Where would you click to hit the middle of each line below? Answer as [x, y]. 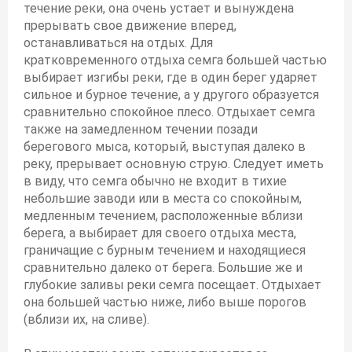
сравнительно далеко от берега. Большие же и [163, 268]
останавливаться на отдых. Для [118, 43]
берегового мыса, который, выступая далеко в [165, 147]
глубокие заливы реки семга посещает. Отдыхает [172, 285]
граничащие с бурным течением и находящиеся [165, 250]
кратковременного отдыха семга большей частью [175, 60]
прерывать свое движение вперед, [130, 26]
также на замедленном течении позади [141, 129]
